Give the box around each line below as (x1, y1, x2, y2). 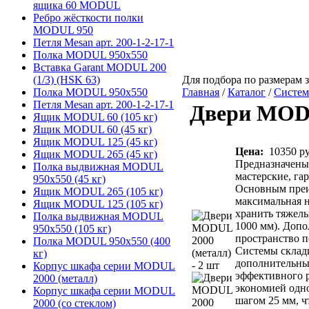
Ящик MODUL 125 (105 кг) (33, 198, 163, 210)
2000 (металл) (33, 272, 97, 284)
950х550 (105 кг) (33, 223, 111, 235)
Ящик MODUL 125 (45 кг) (33, 136, 157, 148)
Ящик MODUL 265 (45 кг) (33, 148, 157, 160)
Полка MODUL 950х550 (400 (33, 235, 170, 247)
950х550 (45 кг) (33, 173, 106, 185)
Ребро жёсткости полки (33, 12, 143, 23)
